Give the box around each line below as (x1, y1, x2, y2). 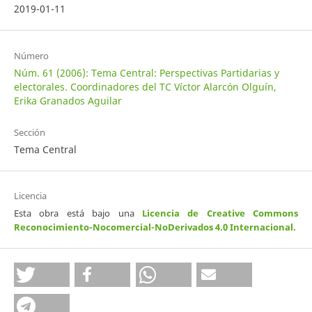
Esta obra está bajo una (13, 206, 142, 219)
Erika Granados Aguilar (13, 93, 122, 107)
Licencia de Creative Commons (141, 206, 299, 219)
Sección (13, 125, 45, 139)
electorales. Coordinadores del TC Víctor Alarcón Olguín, (13, 79, 276, 93)
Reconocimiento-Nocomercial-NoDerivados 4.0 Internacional (13, 220, 293, 233)
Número (13, 49, 49, 62)
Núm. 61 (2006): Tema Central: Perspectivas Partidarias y (13, 65, 279, 79)
